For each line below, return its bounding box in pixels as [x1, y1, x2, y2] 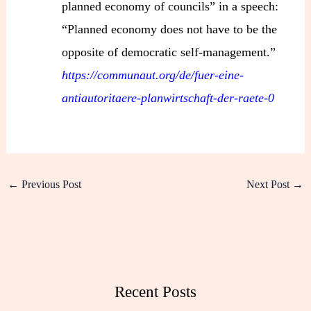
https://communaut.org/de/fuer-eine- [62, 67, 244, 82]
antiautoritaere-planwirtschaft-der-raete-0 [62, 90, 275, 105]
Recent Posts [115, 283, 196, 301]
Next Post [246, 177, 293, 191]
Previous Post [18, 177, 81, 191]
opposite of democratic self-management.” [62, 44, 276, 59]
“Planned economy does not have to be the [62, 22, 278, 36]
